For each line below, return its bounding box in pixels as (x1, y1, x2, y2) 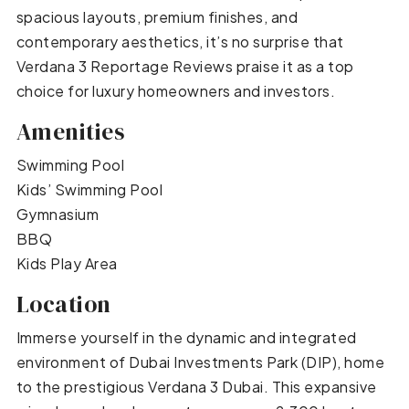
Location (16, 288, 111, 320)
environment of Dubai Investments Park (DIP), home (16, 352, 385, 372)
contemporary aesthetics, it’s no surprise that (16, 32, 344, 52)
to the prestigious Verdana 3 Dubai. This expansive (16, 377, 377, 397)
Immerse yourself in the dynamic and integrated (16, 328, 357, 348)
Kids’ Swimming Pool (16, 180, 163, 200)
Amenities (16, 116, 125, 148)
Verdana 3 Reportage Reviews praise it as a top (16, 57, 354, 77)
